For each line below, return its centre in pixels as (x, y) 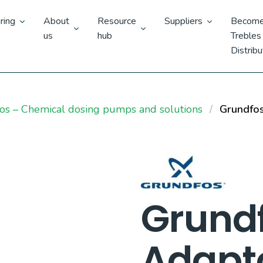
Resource (117, 21)
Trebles (246, 36)
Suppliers (183, 21)
